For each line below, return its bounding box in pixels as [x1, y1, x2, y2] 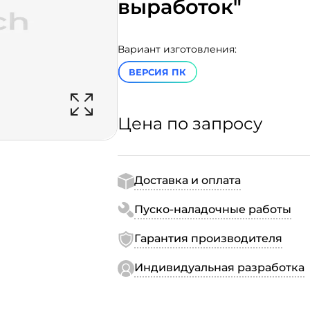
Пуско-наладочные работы [134, 203, 291, 216]
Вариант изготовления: [118, 43, 237, 55]
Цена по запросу [118, 113, 262, 134]
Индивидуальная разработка [134, 261, 304, 274]
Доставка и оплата [134, 174, 241, 187]
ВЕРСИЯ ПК [129, 66, 186, 77]
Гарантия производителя [134, 232, 282, 245]
